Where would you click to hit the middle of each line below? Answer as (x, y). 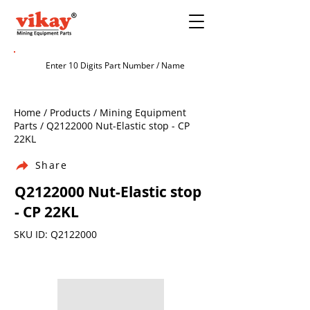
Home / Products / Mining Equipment (100, 112)
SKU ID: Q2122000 (55, 234)
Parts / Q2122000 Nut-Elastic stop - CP (102, 126)
